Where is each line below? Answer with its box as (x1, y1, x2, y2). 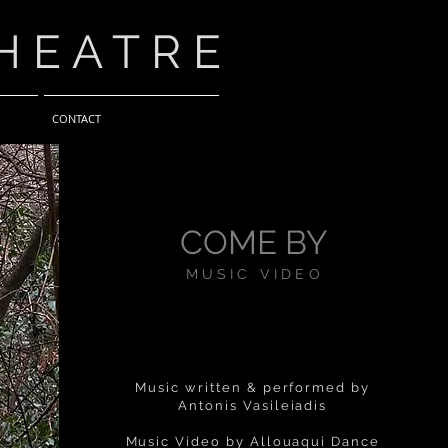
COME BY (179, 223, 327, 262)
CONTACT (52, 111, 101, 126)
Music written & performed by (135, 380, 371, 395)
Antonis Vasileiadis (178, 398, 328, 413)
